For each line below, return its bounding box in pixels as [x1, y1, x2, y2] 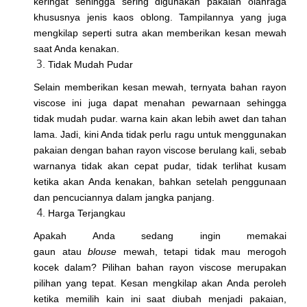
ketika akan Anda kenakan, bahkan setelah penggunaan [34, 176, 286, 188]
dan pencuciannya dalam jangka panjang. [34, 192, 217, 204]
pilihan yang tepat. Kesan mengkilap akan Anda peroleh [34, 278, 286, 289]
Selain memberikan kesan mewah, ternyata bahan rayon [34, 82, 286, 93]
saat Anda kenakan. [34, 43, 119, 55]
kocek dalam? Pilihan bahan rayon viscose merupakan [34, 262, 286, 273]
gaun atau [34, 246, 88, 258]
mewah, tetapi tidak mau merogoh [116, 246, 287, 258]
